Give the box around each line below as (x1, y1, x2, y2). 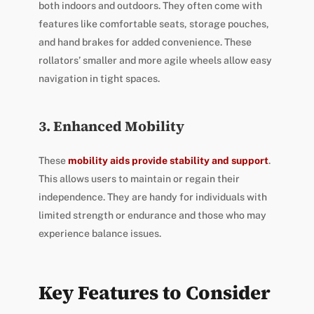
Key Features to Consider (38, 280, 271, 306)
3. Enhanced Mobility (38, 116, 184, 137)
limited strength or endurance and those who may (38, 210, 266, 221)
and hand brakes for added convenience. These (38, 36, 252, 48)
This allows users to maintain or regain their (38, 173, 240, 185)
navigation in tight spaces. (38, 73, 160, 85)
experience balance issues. (38, 228, 161, 240)
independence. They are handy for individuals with (38, 191, 267, 203)
